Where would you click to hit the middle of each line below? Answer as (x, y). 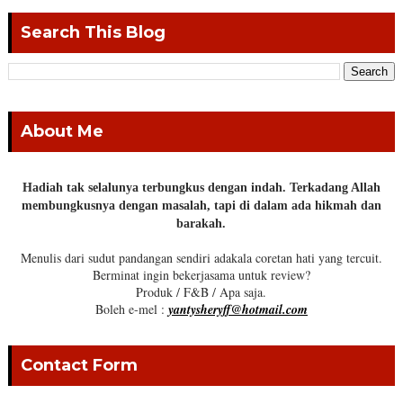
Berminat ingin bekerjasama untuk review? (201, 275)
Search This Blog (93, 33)
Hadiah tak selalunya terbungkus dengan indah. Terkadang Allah (201, 188)
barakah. (201, 224)
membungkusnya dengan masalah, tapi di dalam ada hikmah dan (201, 206)
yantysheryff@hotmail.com (237, 310)
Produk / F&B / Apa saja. (201, 292)
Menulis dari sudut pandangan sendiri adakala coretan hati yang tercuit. (201, 258)
